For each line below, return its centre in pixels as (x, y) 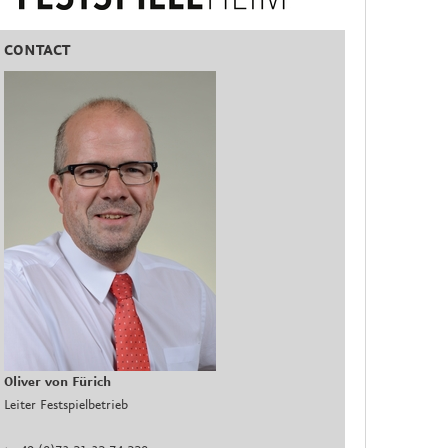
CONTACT (37, 51)
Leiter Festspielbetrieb (66, 405)
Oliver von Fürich (58, 382)
